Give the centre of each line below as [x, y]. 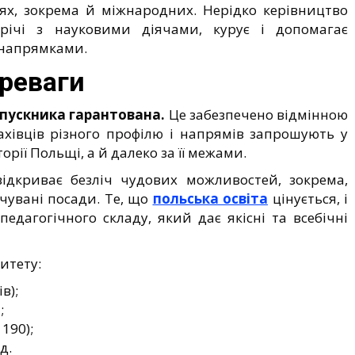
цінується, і [308, 198]
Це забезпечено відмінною [257, 114]
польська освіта [210, 198]
